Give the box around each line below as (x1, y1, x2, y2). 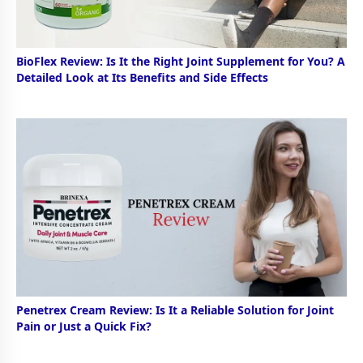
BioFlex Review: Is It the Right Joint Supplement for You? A (16, 53, 345, 70)
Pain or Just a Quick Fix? (16, 318, 152, 334)
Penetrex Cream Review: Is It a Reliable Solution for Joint (16, 301, 334, 318)
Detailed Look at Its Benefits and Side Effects (16, 70, 268, 86)
